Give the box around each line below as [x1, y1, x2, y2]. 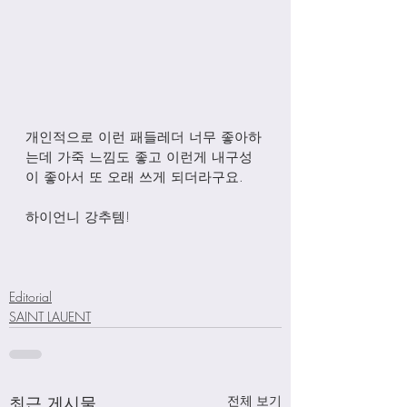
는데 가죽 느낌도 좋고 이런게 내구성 [25, 148, 253, 167]
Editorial [9, 288, 52, 306]
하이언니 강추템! [25, 208, 130, 227]
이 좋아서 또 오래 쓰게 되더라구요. [25, 168, 248, 187]
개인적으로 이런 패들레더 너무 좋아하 [25, 128, 262, 147]
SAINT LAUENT [9, 308, 91, 326]
